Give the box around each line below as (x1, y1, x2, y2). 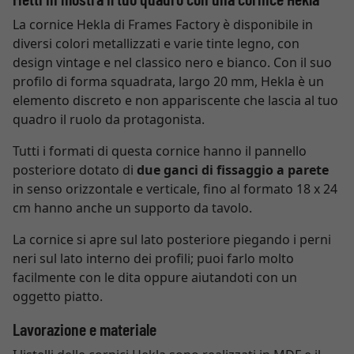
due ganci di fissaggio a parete (137, 161, 329, 179)
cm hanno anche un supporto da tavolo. (13, 199, 252, 217)
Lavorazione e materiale (13, 318, 156, 339)
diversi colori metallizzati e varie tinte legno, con (13, 35, 299, 52)
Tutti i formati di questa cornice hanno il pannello (13, 142, 307, 160)
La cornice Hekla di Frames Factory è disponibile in (13, 16, 313, 33)
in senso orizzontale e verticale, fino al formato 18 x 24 (13, 180, 337, 198)
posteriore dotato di (13, 161, 137, 179)
